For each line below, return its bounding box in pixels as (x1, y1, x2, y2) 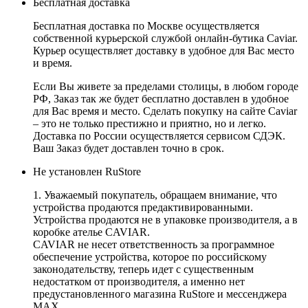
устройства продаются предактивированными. (33, 201, 253, 214)
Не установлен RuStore (33, 166, 141, 178)
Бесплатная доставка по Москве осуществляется (33, 20, 259, 32)
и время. (33, 57, 72, 69)
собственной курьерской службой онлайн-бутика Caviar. (33, 32, 298, 45)
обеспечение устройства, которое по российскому (33, 251, 267, 263)
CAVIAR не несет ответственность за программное (33, 239, 274, 251)
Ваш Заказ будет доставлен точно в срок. (33, 142, 224, 155)
